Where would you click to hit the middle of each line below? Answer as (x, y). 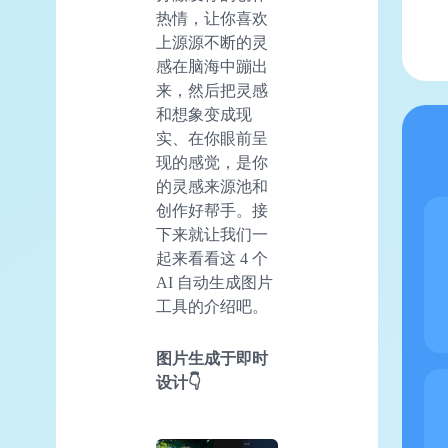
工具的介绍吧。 (212, 307)
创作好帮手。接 (212, 211)
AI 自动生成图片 (214, 283)
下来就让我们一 (212, 235)
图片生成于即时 (212, 359)
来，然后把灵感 (212, 91)
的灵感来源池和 (212, 187)
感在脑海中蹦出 (212, 67)
